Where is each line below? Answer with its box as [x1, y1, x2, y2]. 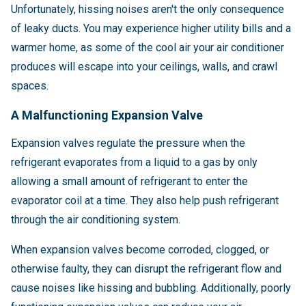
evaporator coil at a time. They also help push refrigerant [11, 194, 279, 208]
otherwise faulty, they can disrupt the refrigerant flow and [11, 262, 281, 276]
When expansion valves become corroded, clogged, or [11, 243, 269, 257]
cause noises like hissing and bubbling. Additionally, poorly [11, 281, 291, 295]
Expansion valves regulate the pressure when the [11, 137, 245, 150]
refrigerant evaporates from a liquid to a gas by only [11, 156, 258, 169]
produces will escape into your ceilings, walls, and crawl [11, 60, 277, 74]
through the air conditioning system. [11, 213, 180, 227]
